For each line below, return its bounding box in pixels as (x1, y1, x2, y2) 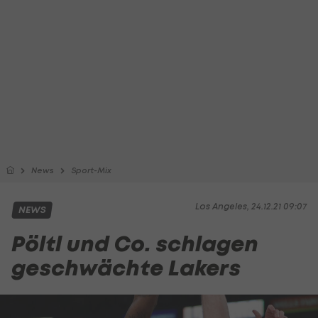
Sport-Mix (71, 165, 111, 175)
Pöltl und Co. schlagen (11, 229, 258, 258)
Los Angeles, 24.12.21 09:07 (195, 201, 307, 212)
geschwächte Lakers (11, 253, 241, 283)
